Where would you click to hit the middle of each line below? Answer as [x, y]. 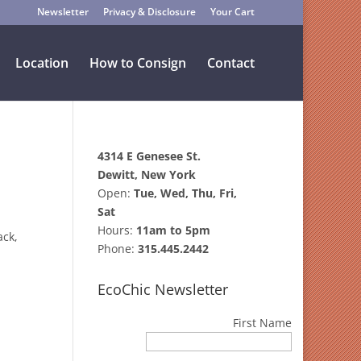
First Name [263, 323]
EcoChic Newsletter [162, 289]
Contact [231, 63]
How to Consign [138, 63]
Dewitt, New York [146, 174]
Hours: [116, 230]
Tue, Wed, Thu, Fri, [185, 193]
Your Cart [232, 12]
